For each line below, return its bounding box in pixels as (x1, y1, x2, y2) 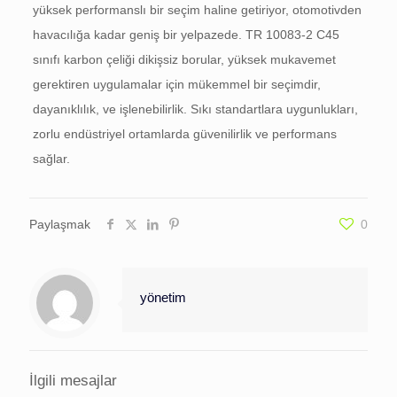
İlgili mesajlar (29, 372, 117, 390)
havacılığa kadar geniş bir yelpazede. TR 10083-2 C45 (32, 27, 339, 43)
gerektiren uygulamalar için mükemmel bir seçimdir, (32, 77, 321, 92)
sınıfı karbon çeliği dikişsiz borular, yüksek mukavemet (32, 52, 336, 67)
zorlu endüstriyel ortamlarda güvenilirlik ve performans (32, 127, 337, 142)
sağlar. (32, 152, 70, 167)
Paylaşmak (29, 217, 90, 232)
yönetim (140, 290, 186, 306)
